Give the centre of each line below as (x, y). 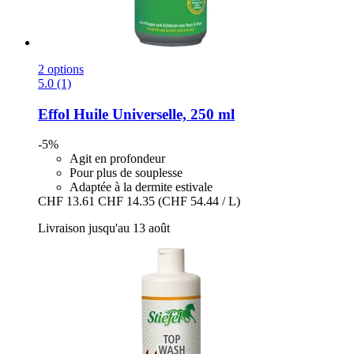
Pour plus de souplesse (126, 173)
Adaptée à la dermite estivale (141, 187)
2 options (61, 69)
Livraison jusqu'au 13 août (104, 228)
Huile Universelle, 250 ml (152, 114)
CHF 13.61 (66, 201)
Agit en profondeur (117, 159)
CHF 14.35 (126, 201)
